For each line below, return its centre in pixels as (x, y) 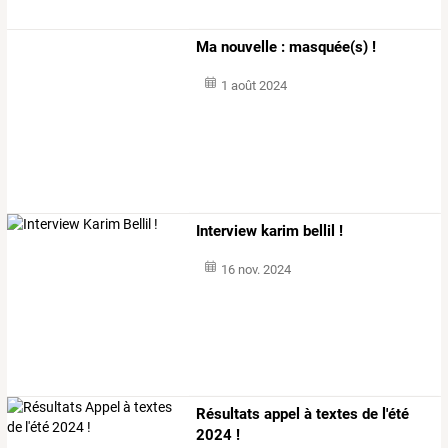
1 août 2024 (253, 86)
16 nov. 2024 (255, 269)
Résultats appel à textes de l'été (303, 413)
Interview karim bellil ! (270, 230)
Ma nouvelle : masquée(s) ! (286, 47)
